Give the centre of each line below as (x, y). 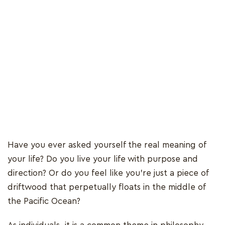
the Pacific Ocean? (45, 201)
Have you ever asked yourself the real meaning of (107, 145)
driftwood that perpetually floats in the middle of (106, 187)
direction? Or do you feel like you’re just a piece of (108, 173)
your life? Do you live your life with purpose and (103, 159)
